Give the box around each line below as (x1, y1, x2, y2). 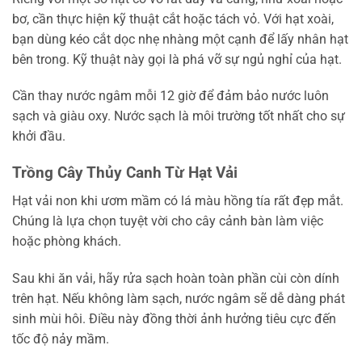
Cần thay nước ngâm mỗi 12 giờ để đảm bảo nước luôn (12, 88, 329, 104)
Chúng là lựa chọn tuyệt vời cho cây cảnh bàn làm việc (12, 213, 323, 229)
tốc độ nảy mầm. (12, 330, 109, 347)
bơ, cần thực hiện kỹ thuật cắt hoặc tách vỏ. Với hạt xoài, (12, 11, 334, 27)
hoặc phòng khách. (12, 233, 121, 249)
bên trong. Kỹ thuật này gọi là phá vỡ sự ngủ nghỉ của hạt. (12, 51, 342, 67)
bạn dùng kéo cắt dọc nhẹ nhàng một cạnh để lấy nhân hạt (12, 31, 348, 47)
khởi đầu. (12, 128, 65, 145)
